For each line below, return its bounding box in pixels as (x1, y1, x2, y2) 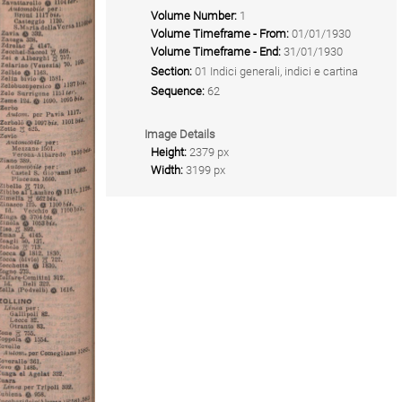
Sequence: (151, 84, 205, 98)
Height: (151, 145, 187, 159)
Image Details (144, 127, 215, 141)
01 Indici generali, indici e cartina (195, 65, 358, 78)
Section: (151, 65, 192, 78)
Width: (151, 163, 183, 177)
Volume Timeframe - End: (151, 45, 281, 58)
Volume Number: (151, 9, 237, 22)
